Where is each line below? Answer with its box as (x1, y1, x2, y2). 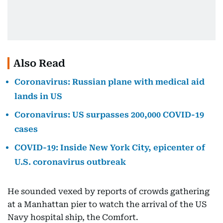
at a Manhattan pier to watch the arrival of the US (7, 200, 207, 209)
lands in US (14, 92, 62, 101)
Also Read (13, 57, 65, 69)
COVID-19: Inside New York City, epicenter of (14, 143, 205, 152)
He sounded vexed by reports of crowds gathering (7, 187, 210, 196)
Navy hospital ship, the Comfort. (7, 213, 138, 222)
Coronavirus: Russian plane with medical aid (14, 77, 205, 87)
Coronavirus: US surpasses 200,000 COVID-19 (14, 110, 204, 119)
